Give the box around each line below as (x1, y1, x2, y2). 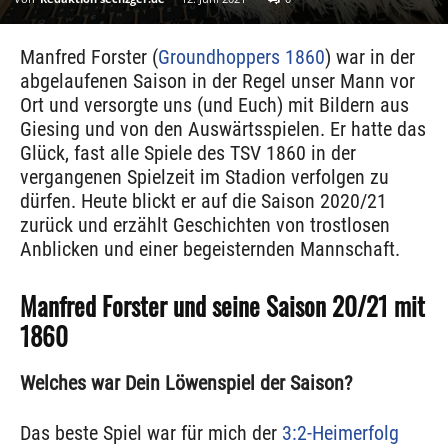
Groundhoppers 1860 (158, 45, 325, 70)
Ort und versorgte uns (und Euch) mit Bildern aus (20, 93, 409, 118)
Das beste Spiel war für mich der (20, 421, 282, 446)
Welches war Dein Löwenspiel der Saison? (20, 371, 352, 396)
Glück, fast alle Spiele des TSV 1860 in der (20, 141, 356, 166)
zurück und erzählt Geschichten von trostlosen (20, 213, 390, 238)
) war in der (325, 45, 415, 70)
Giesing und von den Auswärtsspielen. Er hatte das (20, 117, 426, 142)
